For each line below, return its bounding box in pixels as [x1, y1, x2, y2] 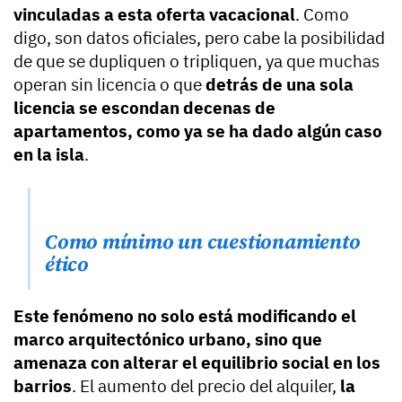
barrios [13, 374, 72, 397]
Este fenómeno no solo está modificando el [13, 304, 356, 327]
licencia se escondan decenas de [13, 96, 275, 118]
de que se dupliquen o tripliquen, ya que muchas [13, 49, 380, 72]
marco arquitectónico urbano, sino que [13, 328, 322, 350]
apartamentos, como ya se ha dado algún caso [13, 119, 382, 142]
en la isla [13, 143, 84, 165]
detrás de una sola [202, 73, 354, 95]
